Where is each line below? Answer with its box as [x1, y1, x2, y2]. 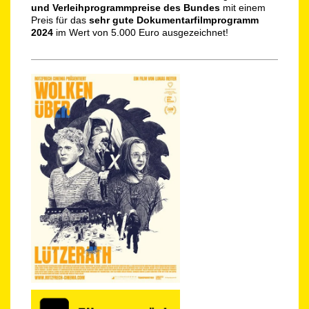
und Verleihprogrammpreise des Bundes [31, 2, 220, 13]
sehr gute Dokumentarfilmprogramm [86, 14, 259, 26]
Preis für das [31, 14, 86, 26]
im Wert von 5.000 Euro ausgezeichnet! [56, 27, 228, 38]
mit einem [220, 2, 266, 13]
